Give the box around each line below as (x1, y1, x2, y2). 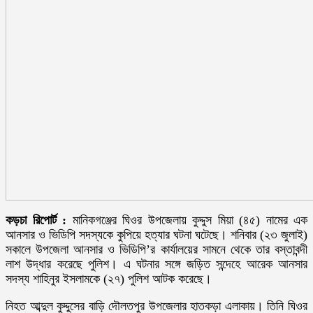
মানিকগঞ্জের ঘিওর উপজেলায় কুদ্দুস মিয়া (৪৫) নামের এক (66, 212, 307, 227)
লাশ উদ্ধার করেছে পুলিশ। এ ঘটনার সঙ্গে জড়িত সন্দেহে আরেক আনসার (6, 256, 307, 271)
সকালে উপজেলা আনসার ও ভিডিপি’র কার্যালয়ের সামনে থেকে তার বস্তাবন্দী (6, 242, 307, 256)
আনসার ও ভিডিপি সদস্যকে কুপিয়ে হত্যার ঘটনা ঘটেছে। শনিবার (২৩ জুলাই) (6, 227, 307, 242)
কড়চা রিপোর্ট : (6, 212, 66, 227)
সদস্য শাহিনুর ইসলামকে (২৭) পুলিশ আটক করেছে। (6, 271, 212, 286)
